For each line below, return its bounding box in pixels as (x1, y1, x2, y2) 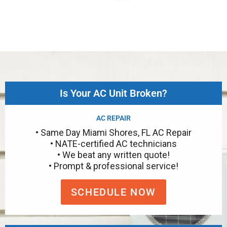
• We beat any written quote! (57, 149, 170, 160)
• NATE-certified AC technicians (50, 138, 177, 149)
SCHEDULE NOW (70, 185, 157, 198)
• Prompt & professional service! (49, 160, 178, 171)
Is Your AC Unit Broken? (60, 87, 167, 99)
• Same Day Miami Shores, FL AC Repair (35, 127, 192, 138)
